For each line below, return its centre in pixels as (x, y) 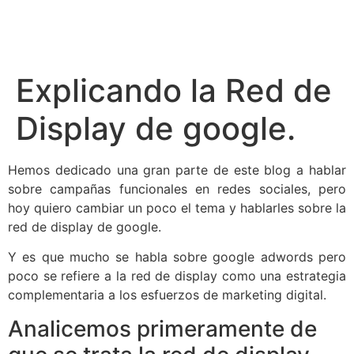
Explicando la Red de (174, 90)
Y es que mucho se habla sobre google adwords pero (177, 257)
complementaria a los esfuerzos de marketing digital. (167, 295)
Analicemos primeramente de (162, 328)
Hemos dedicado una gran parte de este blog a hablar (177, 170)
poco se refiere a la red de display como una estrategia (177, 276)
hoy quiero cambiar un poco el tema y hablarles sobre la (177, 208)
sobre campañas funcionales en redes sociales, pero (177, 189)
